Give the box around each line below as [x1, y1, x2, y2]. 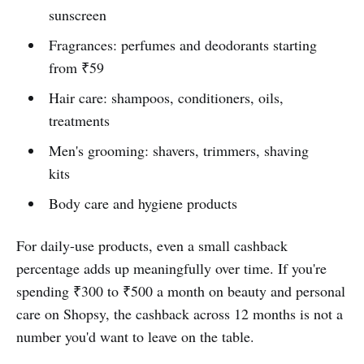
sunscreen [48, 4, 106, 24]
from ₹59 [48, 57, 104, 77]
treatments [48, 110, 110, 130]
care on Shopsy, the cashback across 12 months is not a [16, 303, 343, 323]
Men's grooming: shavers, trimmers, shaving [48, 140, 309, 160]
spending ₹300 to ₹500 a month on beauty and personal [16, 280, 345, 301]
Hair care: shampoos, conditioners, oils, [48, 87, 284, 107]
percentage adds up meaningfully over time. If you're [16, 258, 327, 278]
